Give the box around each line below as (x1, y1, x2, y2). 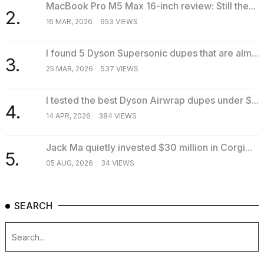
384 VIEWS (98, 111, 137, 120)
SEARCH (14, 200, 52, 212)
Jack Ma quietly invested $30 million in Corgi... (45, 141, 252, 153)
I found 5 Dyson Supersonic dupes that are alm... (45, 47, 259, 59)
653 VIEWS (100, 16, 138, 26)
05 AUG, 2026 (45, 158, 93, 167)
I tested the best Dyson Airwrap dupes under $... (45, 94, 259, 106)
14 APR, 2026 (45, 111, 91, 120)
